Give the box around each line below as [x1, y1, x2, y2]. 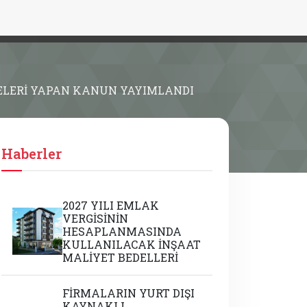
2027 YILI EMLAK [62, 198, 160, 212]
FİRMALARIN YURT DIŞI [62, 286, 195, 300]
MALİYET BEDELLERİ [62, 250, 179, 265]
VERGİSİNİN [62, 211, 129, 225]
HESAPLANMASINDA [62, 224, 182, 238]
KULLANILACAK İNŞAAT [62, 237, 201, 251]
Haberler [1, 145, 62, 162]
